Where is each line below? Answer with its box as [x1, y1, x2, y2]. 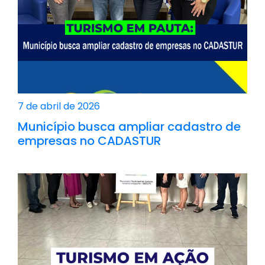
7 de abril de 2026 [18, 99, 100, 113]
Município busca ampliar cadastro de [18, 118, 241, 135]
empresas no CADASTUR [18, 132, 161, 149]
